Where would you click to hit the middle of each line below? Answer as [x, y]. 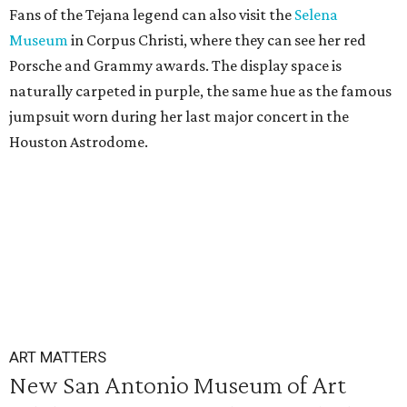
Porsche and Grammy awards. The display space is [175, 65]
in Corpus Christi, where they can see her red [217, 40]
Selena [316, 15]
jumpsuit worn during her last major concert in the [179, 116]
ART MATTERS [58, 357]
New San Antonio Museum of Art [178, 384]
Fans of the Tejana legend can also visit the [152, 15]
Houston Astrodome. [79, 142]
